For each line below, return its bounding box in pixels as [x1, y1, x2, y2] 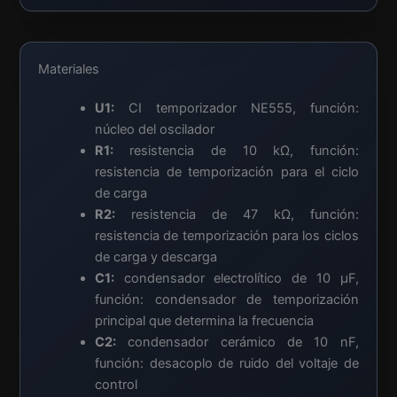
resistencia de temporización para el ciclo [94, 163, 359, 180]
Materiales [38, 60, 100, 77]
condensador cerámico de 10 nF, [115, 333, 359, 350]
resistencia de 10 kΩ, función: [113, 142, 359, 159]
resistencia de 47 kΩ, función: [114, 206, 359, 222]
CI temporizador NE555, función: [113, 99, 359, 116]
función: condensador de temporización [94, 291, 359, 307]
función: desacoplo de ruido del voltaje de [94, 354, 359, 371]
